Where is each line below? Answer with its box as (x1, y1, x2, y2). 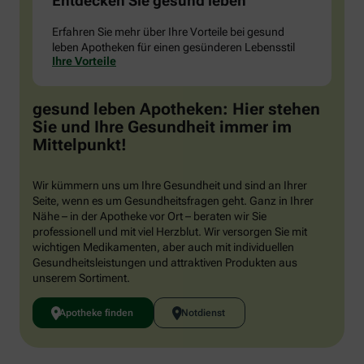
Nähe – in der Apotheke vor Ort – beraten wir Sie (32, 210, 266, 223)
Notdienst (180, 307, 225, 319)
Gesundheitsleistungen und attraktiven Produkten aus (32, 256, 297, 270)
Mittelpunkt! (32, 134, 127, 154)
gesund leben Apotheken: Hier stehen (32, 98, 320, 119)
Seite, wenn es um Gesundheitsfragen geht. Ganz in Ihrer (32, 194, 314, 208)
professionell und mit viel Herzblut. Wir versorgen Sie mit (32, 225, 307, 239)
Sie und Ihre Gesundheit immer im (32, 116, 292, 136)
